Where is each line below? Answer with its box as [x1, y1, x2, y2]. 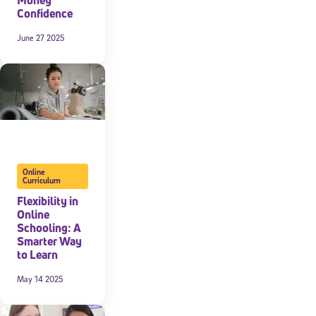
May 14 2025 [16, 273, 63, 284]
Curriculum [22, 174, 61, 186]
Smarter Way [16, 233, 82, 249]
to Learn [16, 246, 58, 262]
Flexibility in [16, 193, 78, 209]
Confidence [16, 5, 73, 21]
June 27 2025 [16, 32, 64, 43]
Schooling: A [16, 219, 81, 236]
